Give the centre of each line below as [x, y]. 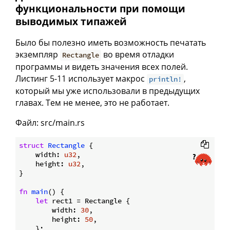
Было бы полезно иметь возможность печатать [111, 43]
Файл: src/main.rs [50, 123]
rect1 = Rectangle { [89, 201]
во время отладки [138, 55]
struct [31, 146]
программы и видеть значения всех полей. [102, 67]
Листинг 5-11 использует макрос [81, 79]
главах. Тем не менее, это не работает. [92, 103]
